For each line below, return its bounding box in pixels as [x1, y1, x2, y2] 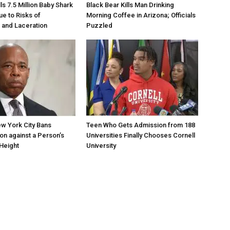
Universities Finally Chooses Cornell [86, 131, 195, 139]
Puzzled [86, 22, 112, 29]
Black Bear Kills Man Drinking [86, 1, 174, 9]
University [86, 142, 116, 149]
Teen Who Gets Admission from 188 [86, 121, 195, 129]
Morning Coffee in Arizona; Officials [86, 11, 196, 19]
